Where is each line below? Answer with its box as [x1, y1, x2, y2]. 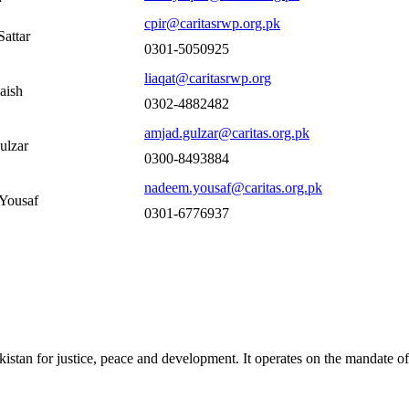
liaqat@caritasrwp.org [144, 70, 271, 86]
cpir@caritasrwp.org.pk [144, 16, 280, 31]
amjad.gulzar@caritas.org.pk [144, 125, 309, 141]
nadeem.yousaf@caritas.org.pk [144, 180, 322, 195]
